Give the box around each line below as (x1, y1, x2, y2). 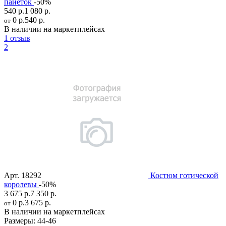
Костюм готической (150, 171, 218, 180)
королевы (4, 180, 37, 189)
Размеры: (4, 216, 35, 225)
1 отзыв (4, 33, 30, 42)
